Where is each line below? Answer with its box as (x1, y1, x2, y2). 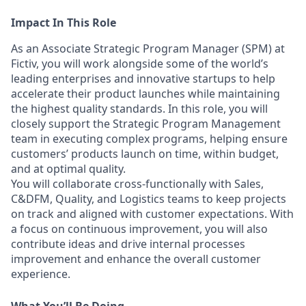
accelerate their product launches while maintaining (11, 86, 280, 101)
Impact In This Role (11, 15, 116, 30)
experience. (11, 266, 70, 281)
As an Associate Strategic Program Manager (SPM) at (11, 41, 285, 56)
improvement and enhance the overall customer (11, 251, 261, 266)
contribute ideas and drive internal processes (11, 236, 245, 251)
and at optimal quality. (11, 161, 126, 176)
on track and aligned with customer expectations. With (11, 206, 294, 221)
